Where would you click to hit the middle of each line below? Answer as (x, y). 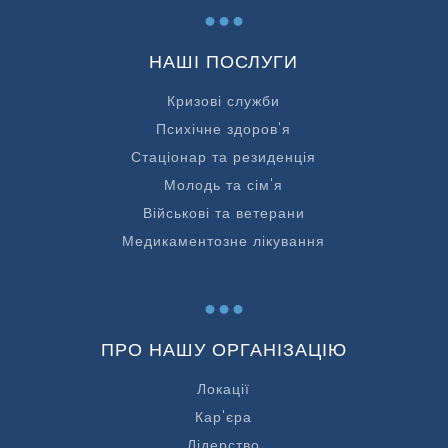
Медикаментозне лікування (224, 241)
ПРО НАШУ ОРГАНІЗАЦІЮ (223, 350)
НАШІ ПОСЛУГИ (224, 62)
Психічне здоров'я (224, 129)
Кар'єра (224, 417)
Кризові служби (224, 101)
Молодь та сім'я (224, 185)
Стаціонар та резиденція (224, 157)
